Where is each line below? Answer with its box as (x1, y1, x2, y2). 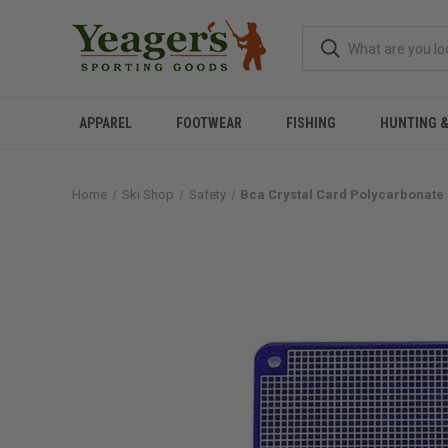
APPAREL (79, 115, 132, 131)
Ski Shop (121, 187, 174, 202)
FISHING (286, 115, 336, 131)
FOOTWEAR (176, 115, 242, 131)
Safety (188, 187, 226, 202)
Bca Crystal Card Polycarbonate (240, 187, 445, 202)
